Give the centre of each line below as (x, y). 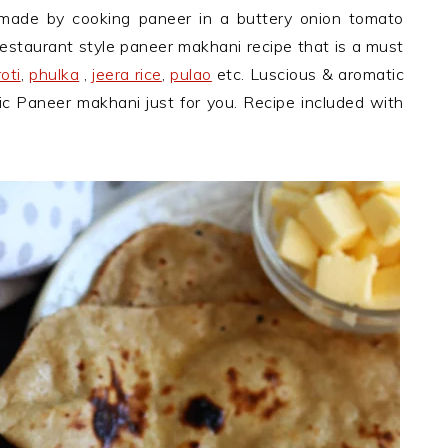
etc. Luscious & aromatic (308, 74)
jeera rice (127, 74)
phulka (54, 74)
